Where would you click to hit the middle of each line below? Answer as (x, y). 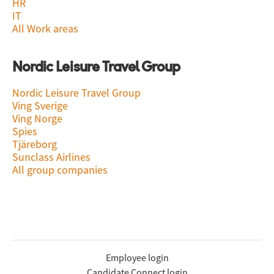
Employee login (137, 257)
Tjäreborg (35, 144)
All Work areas (45, 28)
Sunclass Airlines (51, 157)
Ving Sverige (40, 106)
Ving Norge (37, 118)
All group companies (60, 170)
